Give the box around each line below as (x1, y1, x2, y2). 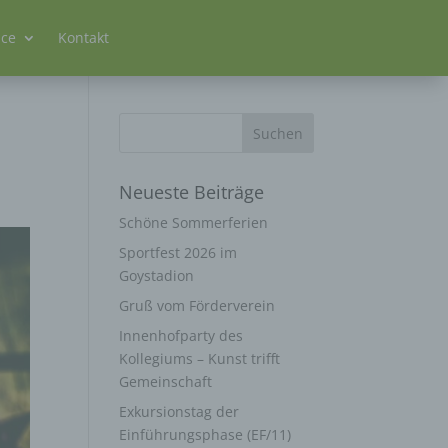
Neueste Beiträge (119, 179, 265, 204)
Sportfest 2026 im (119, 242, 238, 262)
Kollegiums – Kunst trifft (119, 348, 281, 368)
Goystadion (119, 265, 195, 285)
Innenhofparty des (119, 325, 244, 345)
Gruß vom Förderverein (119, 295, 276, 315)
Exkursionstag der (119, 401, 240, 421)
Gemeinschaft (119, 371, 213, 391)
